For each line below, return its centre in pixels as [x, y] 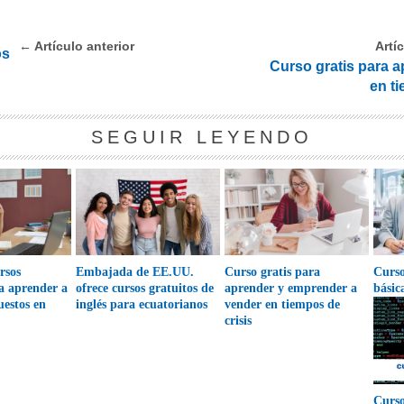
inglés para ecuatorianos [142, 305]
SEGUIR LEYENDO [202, 137]
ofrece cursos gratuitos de [145, 289]
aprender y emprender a [291, 289]
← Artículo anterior [77, 46]
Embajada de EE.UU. [135, 272]
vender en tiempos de [283, 305]
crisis [239, 321]
